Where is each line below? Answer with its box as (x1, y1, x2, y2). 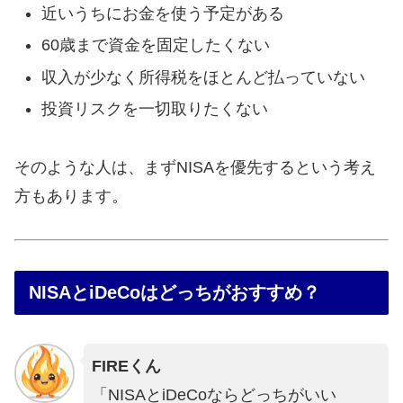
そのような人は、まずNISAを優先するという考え (14, 157, 376, 176)
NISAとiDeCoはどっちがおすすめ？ (29, 282, 320, 302)
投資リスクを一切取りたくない (40, 100, 268, 119)
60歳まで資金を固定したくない (40, 36, 270, 55)
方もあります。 (14, 186, 128, 205)
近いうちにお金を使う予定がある (40, 4, 284, 22)
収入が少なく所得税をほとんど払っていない (40, 67, 365, 86)
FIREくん (91, 356, 161, 375)
